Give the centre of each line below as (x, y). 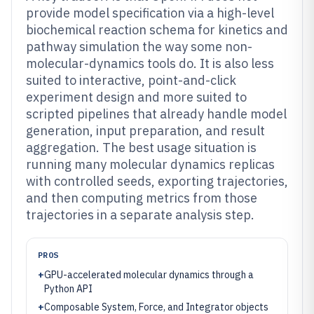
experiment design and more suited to (136, 97)
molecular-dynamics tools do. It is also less (150, 63)
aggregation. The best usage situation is (141, 148)
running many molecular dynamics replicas (150, 164)
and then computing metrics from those (142, 198)
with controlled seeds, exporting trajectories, (157, 181)
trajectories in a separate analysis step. (140, 215)
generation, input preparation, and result (145, 131)
